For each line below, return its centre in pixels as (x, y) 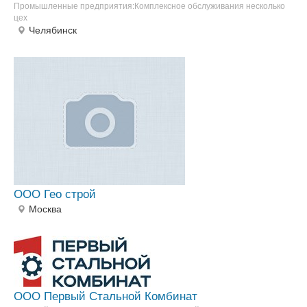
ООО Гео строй (55, 193)
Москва (45, 209)
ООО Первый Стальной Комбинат (106, 295)
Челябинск (53, 30)
